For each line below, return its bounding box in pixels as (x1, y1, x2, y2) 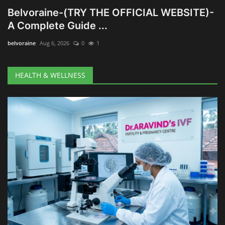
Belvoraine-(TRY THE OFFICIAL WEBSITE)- (8, 7, 214, 19)
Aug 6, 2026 (40, 39, 69, 47)
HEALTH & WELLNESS (15, 70, 85, 80)
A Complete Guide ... (8, 20, 107, 32)
